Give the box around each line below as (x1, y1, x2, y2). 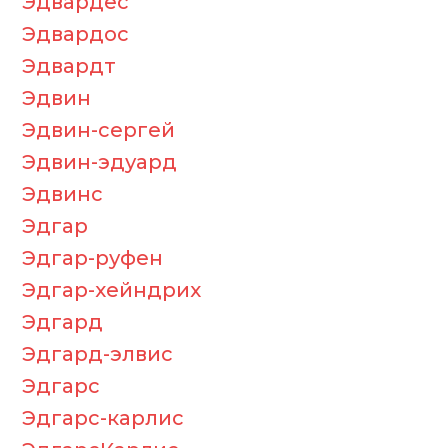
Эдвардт (22, 54, 116, 78)
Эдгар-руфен (22, 246, 163, 270)
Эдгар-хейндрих (22, 278, 201, 302)
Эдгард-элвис (22, 342, 173, 366)
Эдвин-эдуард (22, 150, 177, 174)
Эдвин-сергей (22, 118, 175, 142)
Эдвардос (22, 22, 129, 46)
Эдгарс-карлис (22, 406, 184, 430)
